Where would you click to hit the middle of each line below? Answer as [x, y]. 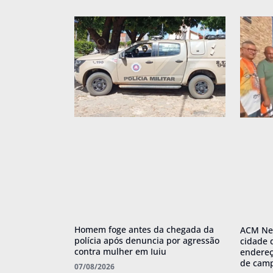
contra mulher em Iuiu [120, 251]
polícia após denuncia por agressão [147, 240]
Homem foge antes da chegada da [144, 229]
